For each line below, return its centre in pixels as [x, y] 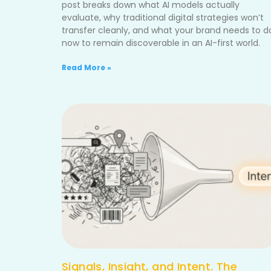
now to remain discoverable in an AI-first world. [161, 43]
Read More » [87, 67]
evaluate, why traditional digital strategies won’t [163, 18]
